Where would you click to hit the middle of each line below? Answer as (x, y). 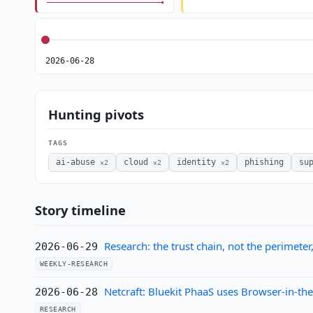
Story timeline (80, 210)
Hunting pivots (96, 114)
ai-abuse (78, 162)
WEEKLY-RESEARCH (74, 264)
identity (198, 162)
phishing (264, 162)
